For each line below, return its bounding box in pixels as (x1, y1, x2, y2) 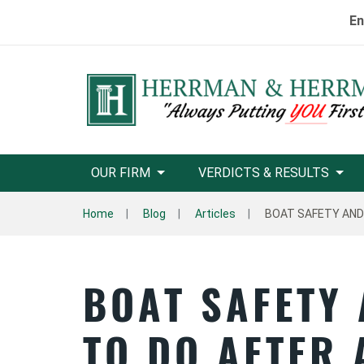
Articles (195, 207, 236, 220)
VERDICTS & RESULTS (197, 165, 329, 180)
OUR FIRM (91, 165, 150, 180)
